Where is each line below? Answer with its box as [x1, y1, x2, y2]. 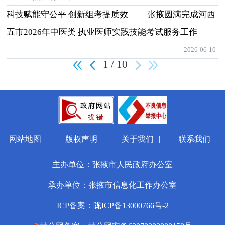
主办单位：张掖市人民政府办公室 [52, 160, 173, 169]
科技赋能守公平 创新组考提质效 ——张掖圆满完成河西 [7, 9, 216, 19]
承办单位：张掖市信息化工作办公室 [48, 181, 177, 190]
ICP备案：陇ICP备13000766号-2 [56, 201, 169, 210]
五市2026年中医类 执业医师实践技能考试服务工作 [7, 27, 198, 37]
